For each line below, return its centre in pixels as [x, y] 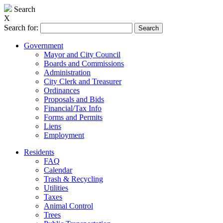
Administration [67, 72]
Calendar [58, 170]
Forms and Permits [73, 117]
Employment [64, 135]
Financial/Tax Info [73, 108]
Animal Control [68, 206]
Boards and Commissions [84, 63]
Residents [39, 152]
